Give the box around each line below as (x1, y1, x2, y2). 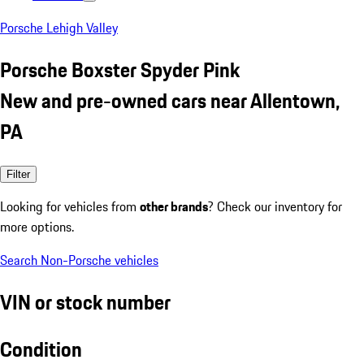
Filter (6, 167, 30, 180)
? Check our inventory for (208, 196, 342, 216)
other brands (140, 196, 208, 216)
